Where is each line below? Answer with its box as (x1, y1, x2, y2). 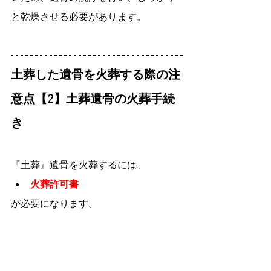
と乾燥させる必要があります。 (11, 11, 146, 22)
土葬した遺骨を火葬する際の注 (11, 68, 180, 83)
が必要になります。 (11, 198, 98, 209)
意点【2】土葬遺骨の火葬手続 (11, 92, 175, 107)
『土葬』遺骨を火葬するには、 (11, 159, 146, 170)
